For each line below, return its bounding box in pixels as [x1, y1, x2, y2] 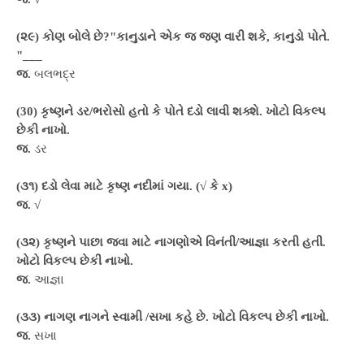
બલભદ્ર [31, 67, 76, 80]
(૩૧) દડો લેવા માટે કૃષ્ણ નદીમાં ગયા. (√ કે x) [16, 180, 232, 193]
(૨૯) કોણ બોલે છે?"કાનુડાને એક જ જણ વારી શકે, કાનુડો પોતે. [16, 30, 330, 43]
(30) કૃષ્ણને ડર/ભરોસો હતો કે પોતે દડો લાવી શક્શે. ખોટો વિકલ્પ [16, 105, 326, 118]
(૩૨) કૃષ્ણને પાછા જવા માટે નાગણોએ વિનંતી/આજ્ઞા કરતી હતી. [16, 236, 326, 249]
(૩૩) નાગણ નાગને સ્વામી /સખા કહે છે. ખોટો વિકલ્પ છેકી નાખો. [16, 310, 329, 323]
